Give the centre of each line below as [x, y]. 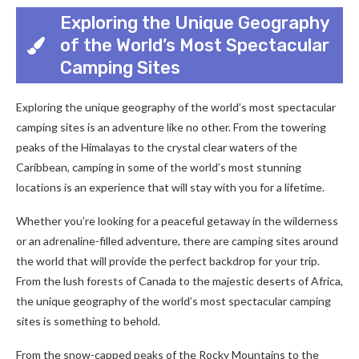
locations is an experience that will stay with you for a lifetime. [170, 187]
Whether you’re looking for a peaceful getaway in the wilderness [177, 221]
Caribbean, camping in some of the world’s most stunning [159, 167]
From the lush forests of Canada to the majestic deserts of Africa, [179, 281]
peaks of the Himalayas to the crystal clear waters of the [157, 147]
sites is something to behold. [88, 321]
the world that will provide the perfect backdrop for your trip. [168, 261]
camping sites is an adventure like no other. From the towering [171, 127]
